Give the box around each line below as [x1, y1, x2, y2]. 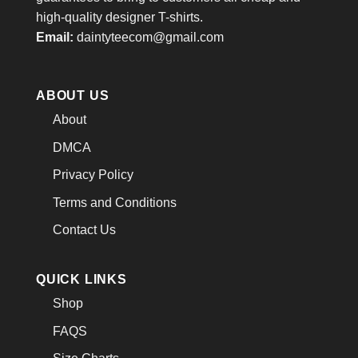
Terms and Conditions [52, 195, 177, 209]
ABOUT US [36, 89, 109, 102]
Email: [36, 30, 74, 45]
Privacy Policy [52, 168, 133, 182]
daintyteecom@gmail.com [77, 30, 224, 45]
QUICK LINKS [36, 272, 127, 286]
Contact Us [52, 223, 116, 237]
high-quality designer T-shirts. [36, 10, 203, 25]
